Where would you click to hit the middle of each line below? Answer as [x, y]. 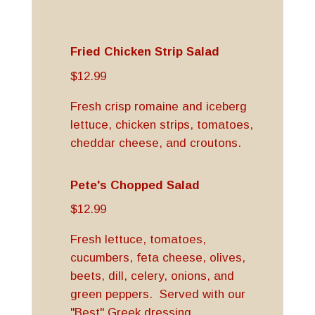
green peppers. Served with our [157, 294]
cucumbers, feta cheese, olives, [157, 258]
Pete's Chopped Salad [135, 185]
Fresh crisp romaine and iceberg [158, 106]
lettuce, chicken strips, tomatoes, [161, 124]
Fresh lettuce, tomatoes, [138, 239]
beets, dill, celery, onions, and [152, 276]
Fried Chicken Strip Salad [144, 52]
